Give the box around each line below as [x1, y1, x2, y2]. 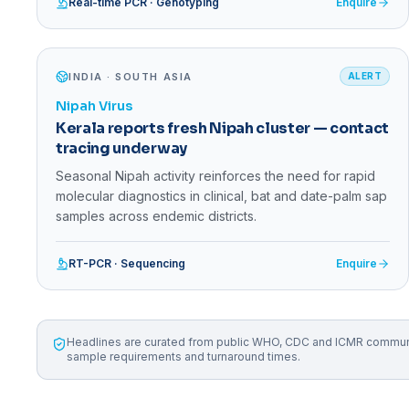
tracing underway [56, 139, 187, 159]
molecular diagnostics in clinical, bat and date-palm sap [56, 188, 387, 204]
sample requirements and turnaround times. [67, 350, 300, 364]
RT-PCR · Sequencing [68, 257, 185, 271]
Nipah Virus [56, 98, 132, 115]
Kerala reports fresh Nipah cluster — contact [56, 119, 389, 139]
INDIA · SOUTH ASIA [68, 69, 193, 83]
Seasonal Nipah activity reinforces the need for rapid [56, 168, 375, 184]
